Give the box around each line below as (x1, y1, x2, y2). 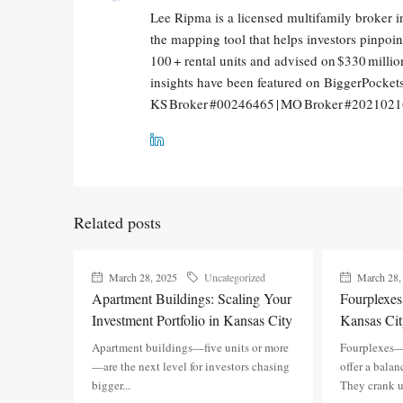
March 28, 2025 (106, 270, 177, 284)
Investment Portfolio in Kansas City (92, 310, 292, 329)
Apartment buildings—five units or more (92, 339, 289, 355)
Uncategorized (204, 270, 265, 284)
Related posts (74, 211, 161, 233)
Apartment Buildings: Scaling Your (92, 289, 291, 308)
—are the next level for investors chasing (92, 358, 290, 374)
